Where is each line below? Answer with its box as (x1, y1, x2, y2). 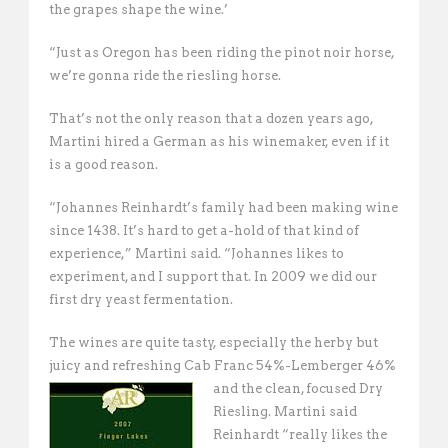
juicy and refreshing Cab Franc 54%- (49, 358, 291, 373)
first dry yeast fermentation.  (49, 292, 236, 307)
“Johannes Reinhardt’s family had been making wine (49, 200, 398, 215)
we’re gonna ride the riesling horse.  (49, 68, 284, 83)
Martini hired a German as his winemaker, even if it (49, 134, 389, 149)
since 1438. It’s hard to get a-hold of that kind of (49, 223, 359, 238)
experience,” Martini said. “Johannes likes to (49, 246, 344, 261)
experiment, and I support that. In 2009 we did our (49, 269, 377, 284)
